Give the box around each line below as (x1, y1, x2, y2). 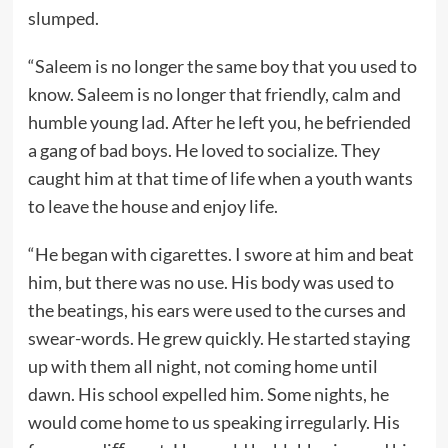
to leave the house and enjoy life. (27, 194, 278, 217)
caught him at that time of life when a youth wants (27, 166, 413, 189)
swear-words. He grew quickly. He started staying (27, 326, 410, 349)
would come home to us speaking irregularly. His (27, 410, 400, 433)
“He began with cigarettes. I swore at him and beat (27, 242, 414, 265)
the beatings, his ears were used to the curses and (27, 298, 406, 321)
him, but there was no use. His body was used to (27, 270, 394, 293)
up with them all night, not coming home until (27, 354, 378, 377)
